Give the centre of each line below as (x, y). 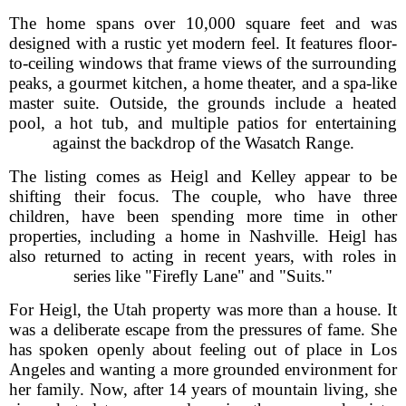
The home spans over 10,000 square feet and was (203, 23)
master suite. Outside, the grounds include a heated (203, 103)
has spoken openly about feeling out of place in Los (203, 349)
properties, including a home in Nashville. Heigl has (203, 236)
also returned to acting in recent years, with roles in (203, 256)
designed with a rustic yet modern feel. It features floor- (203, 43)
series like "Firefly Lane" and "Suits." (203, 276)
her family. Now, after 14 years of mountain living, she (203, 389)
